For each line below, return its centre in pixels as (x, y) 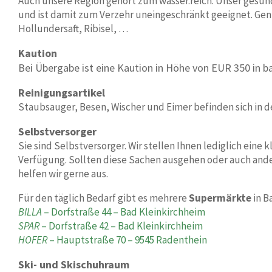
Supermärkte (220, 198)
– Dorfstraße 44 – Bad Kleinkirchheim (124, 212)
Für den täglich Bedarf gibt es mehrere (104, 198)
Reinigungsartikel (62, 93)
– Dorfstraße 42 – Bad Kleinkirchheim (121, 226)
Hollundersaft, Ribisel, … (73, 29)
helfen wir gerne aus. (63, 174)
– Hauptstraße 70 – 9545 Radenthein (127, 240)
